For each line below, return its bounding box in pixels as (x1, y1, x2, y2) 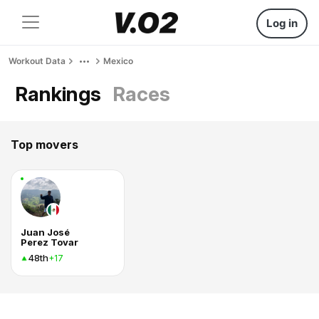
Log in (266, 16, 298, 30)
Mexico (103, 56, 133, 66)
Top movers (11, 137, 78, 152)
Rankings (15, 82, 101, 106)
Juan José (21, 226, 70, 238)
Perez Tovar (21, 236, 78, 248)
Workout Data (9, 56, 66, 66)
